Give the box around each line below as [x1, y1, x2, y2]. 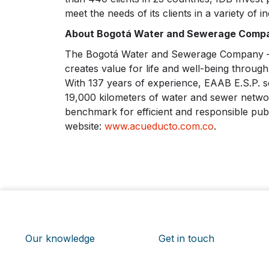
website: [64, 120, 104, 133]
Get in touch [159, 232, 214, 245]
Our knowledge [25, 232, 95, 245]
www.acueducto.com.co [104, 120, 214, 133]
